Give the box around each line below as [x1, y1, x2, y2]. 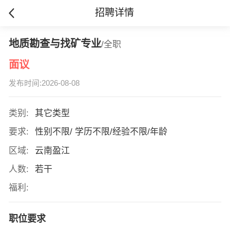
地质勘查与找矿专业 [8, 37, 101, 49]
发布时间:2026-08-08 [8, 79, 80, 88]
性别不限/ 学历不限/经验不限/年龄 [34, 127, 170, 137]
